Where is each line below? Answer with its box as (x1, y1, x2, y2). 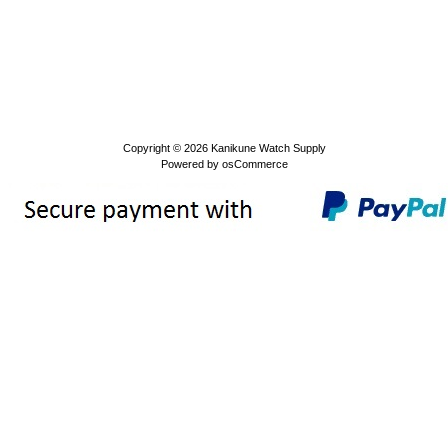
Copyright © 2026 (122, 142, 211, 154)
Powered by (160, 158, 222, 170)
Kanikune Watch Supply (210, 142, 326, 154)
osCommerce (221, 158, 288, 170)
